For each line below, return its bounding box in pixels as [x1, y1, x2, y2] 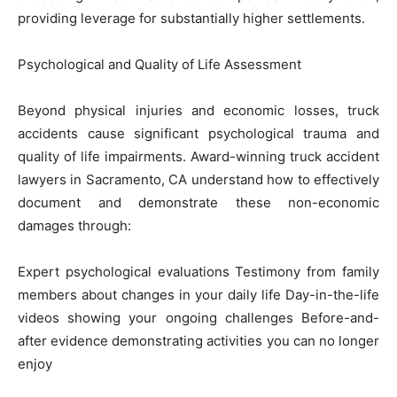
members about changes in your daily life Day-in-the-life [18, 285, 379, 303]
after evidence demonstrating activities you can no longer [18, 331, 379, 349]
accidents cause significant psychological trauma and [18, 124, 379, 142]
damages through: [18, 216, 131, 234]
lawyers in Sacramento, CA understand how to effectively [18, 170, 379, 188]
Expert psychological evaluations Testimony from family [18, 262, 379, 280]
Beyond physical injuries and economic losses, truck [18, 101, 379, 119]
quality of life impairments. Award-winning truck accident [18, 147, 379, 165]
